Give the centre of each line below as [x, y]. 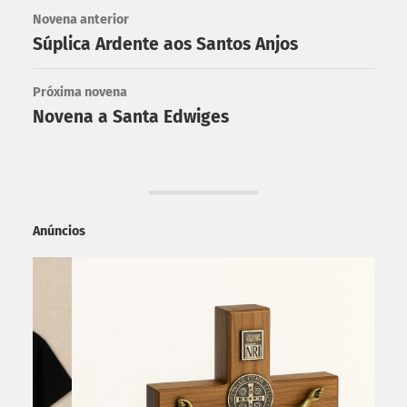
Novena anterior [80, 19]
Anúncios [59, 231]
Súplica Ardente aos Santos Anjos [165, 44]
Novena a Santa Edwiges [130, 116]
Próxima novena [79, 92]
